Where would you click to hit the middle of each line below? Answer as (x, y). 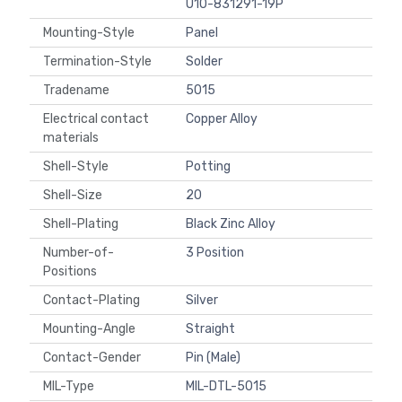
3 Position (215, 253)
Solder (204, 62)
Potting (208, 167)
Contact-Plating (94, 301)
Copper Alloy (222, 119)
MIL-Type (71, 387)
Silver (202, 301)
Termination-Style (100, 62)
